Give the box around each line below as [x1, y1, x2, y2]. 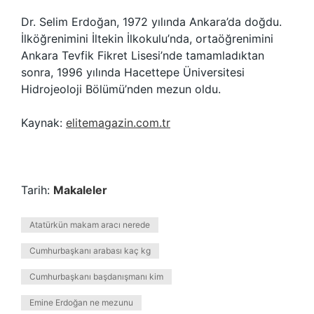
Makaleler [53, 183, 107, 197]
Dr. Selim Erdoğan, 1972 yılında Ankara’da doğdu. [21, 15, 282, 29]
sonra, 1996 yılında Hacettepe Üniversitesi [21, 65, 245, 79]
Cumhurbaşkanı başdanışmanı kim [29, 271, 163, 282]
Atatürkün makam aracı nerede [29, 219, 150, 230]
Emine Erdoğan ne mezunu [29, 297, 133, 308]
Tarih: [21, 183, 53, 197]
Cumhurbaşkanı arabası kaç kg [29, 245, 151, 256]
